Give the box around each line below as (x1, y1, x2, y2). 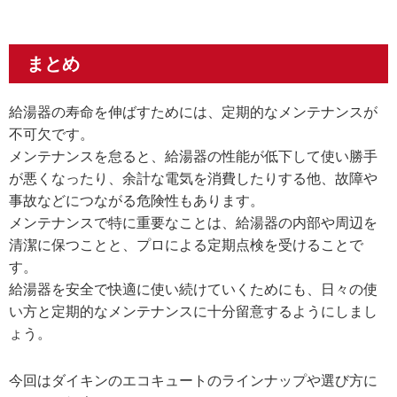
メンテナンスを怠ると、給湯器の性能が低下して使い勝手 (9, 148, 378, 164)
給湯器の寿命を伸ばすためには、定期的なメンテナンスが (9, 104, 378, 120)
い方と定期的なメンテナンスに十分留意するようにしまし (9, 303, 378, 319)
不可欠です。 (9, 126, 94, 142)
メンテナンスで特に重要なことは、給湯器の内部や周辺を (9, 214, 378, 230)
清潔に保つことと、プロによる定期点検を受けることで (9, 237, 363, 253)
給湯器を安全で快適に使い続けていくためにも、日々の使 (9, 281, 378, 297)
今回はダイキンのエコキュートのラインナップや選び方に (9, 373, 378, 389)
